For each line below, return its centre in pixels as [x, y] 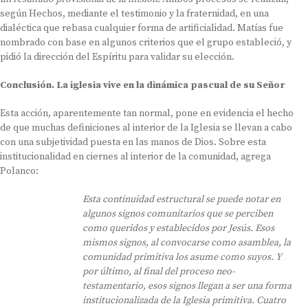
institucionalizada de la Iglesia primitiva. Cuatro [184, 300]
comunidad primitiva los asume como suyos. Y [182, 257]
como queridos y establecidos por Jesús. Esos [178, 228]
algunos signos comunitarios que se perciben [178, 214]
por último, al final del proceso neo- [158, 272]
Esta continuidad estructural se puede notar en [181, 199]
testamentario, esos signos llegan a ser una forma [187, 286]
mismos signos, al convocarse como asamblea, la [187, 243]
